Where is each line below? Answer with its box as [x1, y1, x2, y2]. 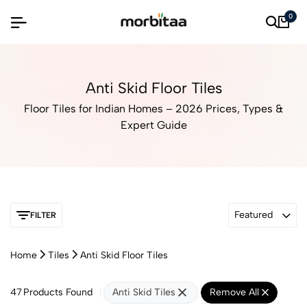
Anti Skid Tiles [112, 286, 175, 298]
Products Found [23, 286, 93, 298]
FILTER [30, 210, 56, 220]
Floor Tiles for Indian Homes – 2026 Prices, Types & [24, 102, 283, 115]
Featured [234, 209, 273, 221]
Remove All [210, 286, 262, 298]
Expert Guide [120, 119, 187, 132]
